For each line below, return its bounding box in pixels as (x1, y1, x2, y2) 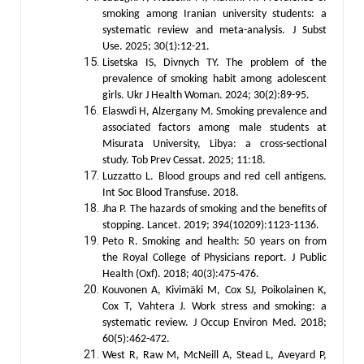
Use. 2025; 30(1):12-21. (102, 40, 210, 53)
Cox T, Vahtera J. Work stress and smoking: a (102, 300, 327, 313)
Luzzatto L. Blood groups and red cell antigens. (102, 170, 327, 183)
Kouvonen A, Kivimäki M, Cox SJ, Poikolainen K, (102, 284, 327, 297)
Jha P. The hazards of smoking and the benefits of (102, 202, 327, 215)
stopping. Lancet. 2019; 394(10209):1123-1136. (102, 219, 319, 232)
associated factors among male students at (102, 121, 327, 134)
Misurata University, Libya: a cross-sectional (102, 137, 327, 150)
